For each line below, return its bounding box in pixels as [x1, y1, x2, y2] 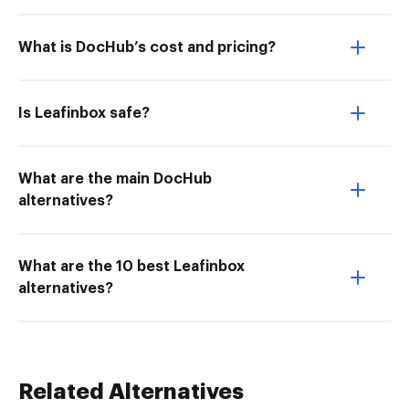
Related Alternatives [18, 381, 244, 403]
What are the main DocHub [18, 172, 212, 186]
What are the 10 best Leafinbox [18, 259, 245, 274]
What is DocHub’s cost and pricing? [18, 40, 276, 55]
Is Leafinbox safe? [18, 106, 150, 121]
